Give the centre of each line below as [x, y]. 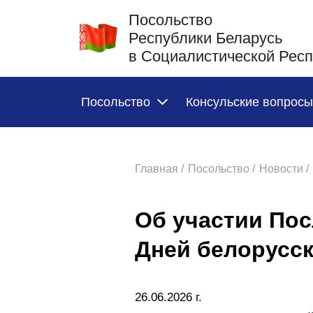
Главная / [159, 169]
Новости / [284, 169]
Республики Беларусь [205, 38]
